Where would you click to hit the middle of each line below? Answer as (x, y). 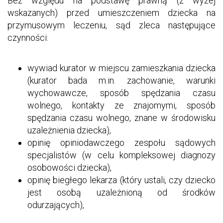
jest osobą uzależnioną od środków (121, 192)
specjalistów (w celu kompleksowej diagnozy (121, 155)
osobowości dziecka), (69, 167)
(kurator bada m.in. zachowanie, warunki (121, 80)
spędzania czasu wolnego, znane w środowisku (121, 117)
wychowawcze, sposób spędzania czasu (121, 93)
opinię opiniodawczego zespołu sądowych (121, 142)
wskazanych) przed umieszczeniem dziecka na (111, 12)
